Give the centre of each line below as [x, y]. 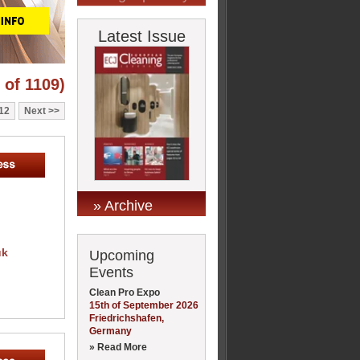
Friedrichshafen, [127, 318]
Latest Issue [141, 36]
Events [111, 272]
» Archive [123, 205]
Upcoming [122, 255]
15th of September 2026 [144, 305]
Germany [110, 331]
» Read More [118, 347]
